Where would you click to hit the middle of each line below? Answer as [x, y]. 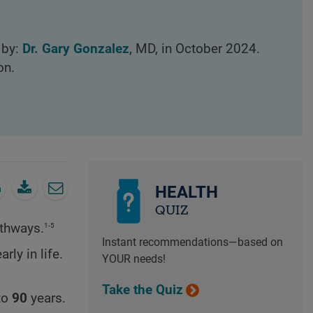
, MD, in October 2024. [194, 49]
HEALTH [186, 192]
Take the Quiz [142, 290]
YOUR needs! [133, 259]
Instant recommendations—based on [192, 242]
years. [46, 298]
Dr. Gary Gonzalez [75, 49]
